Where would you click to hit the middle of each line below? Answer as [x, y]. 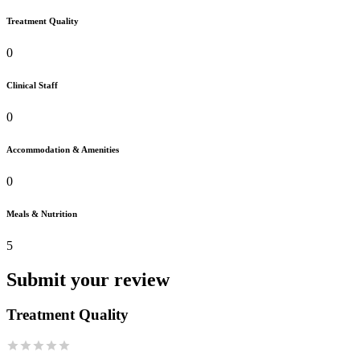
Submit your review [88, 279]
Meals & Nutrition [42, 213]
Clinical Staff [32, 85]
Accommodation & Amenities [63, 149]
